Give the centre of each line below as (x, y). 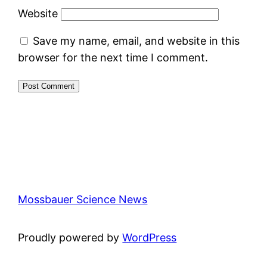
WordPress (150, 237)
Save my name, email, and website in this (136, 41)
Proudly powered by (70, 237)
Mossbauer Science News (83, 199)
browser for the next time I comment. (113, 57)
